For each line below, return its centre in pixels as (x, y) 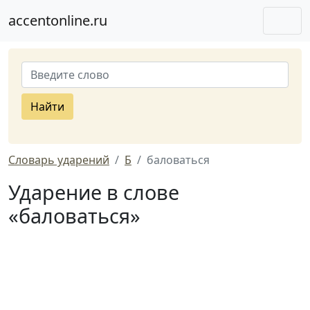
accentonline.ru (58, 20)
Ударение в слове (94, 192)
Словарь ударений (59, 160)
